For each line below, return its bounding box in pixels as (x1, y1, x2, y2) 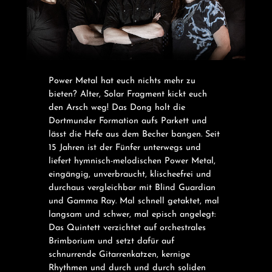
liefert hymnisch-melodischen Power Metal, (48, 156, 216, 166)
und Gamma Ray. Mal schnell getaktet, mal (48, 196, 219, 206)
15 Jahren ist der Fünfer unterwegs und (48, 143, 201, 152)
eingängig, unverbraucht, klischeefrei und (48, 169, 211, 179)
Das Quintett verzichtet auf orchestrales (48, 223, 206, 233)
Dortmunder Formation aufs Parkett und (48, 116, 207, 126)
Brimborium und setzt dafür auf (48, 236, 174, 246)
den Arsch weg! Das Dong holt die (48, 103, 185, 112)
